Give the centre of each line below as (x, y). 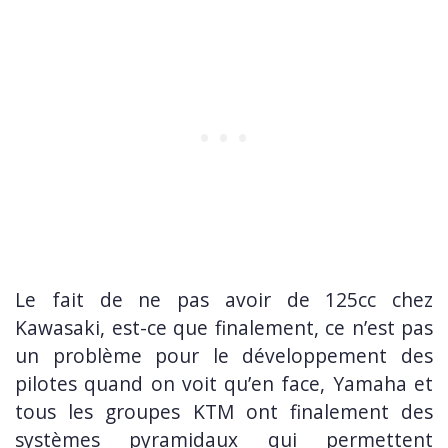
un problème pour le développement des (224, 356)
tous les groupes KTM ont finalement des (224, 412)
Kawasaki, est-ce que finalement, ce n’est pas (224, 328)
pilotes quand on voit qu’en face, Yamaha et (224, 384)
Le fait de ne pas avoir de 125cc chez (224, 300)
